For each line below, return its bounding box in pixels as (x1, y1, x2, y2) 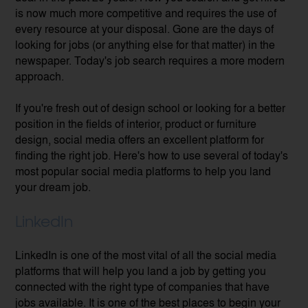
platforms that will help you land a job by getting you (15, 262, 267, 278)
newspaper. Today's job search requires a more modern (15, 52, 285, 68)
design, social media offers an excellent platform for (15, 131, 265, 147)
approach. (15, 67, 65, 84)
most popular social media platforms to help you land (15, 162, 272, 179)
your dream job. (15, 178, 91, 195)
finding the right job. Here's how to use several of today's (15, 146, 289, 163)
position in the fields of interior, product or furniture (15, 115, 257, 131)
